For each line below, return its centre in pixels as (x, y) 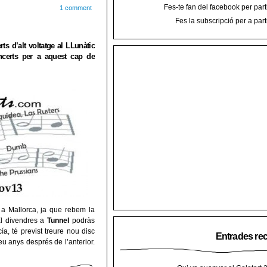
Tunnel (58, 221)
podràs (82, 221)
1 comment (76, 7)
